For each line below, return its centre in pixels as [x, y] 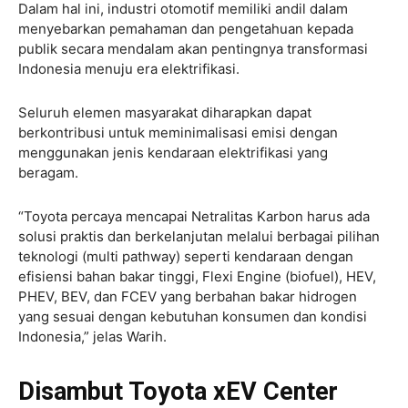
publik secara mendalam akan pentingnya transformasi [193, 49]
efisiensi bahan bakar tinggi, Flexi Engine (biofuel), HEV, [197, 277]
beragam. [50, 173]
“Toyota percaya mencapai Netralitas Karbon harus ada [194, 217]
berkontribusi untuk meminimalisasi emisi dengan [178, 133]
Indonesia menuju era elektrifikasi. [131, 69]
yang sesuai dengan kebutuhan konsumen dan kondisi [193, 317]
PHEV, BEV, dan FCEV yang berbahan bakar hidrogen [188, 297]
